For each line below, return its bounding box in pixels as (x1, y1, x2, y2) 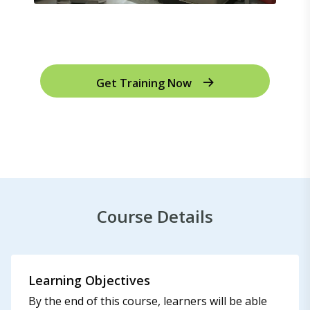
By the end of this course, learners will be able (28, 293, 267, 309)
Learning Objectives (28, 272, 150, 289)
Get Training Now (95, 75, 192, 91)
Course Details (97, 205, 213, 228)
